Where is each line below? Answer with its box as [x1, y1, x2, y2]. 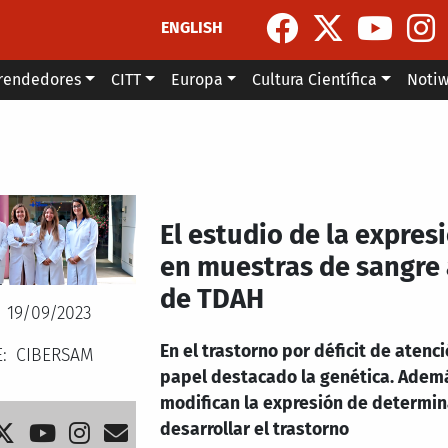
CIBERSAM [15, 344, 94, 366]
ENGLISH [161, 17, 224, 37]
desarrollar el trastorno [160, 419, 350, 441]
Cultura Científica [252, 70, 378, 89]
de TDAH [160, 283, 265, 316]
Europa [170, 70, 223, 89]
